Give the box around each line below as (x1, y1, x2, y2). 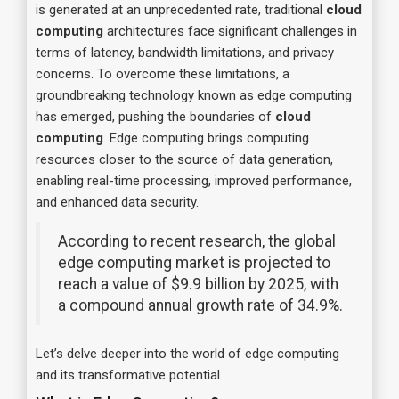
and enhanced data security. (36, 193, 199, 210)
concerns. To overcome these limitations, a (36, 65, 289, 82)
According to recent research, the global (58, 232, 336, 250)
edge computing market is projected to (58, 253, 330, 272)
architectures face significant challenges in (103, 22, 357, 39)
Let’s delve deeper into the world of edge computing (36, 345, 339, 362)
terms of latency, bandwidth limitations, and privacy (36, 44, 334, 61)
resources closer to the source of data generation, (36, 151, 333, 167)
